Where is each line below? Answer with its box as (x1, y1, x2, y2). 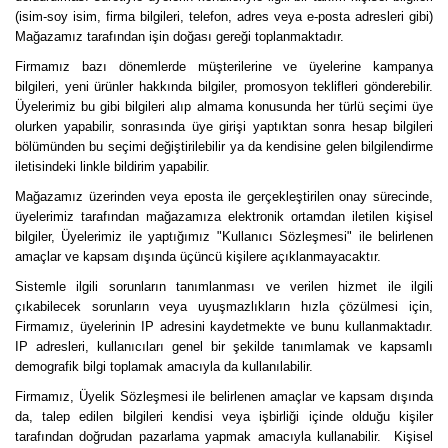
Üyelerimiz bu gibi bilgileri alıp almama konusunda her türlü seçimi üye (15, 99, 433, 114)
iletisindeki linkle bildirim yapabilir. (15, 159, 214, 174)
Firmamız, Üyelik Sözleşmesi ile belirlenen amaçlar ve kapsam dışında (15, 389, 433, 404)
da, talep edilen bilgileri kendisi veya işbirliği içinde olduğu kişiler (15, 409, 433, 424)
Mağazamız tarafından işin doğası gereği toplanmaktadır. (15, 29, 348, 44)
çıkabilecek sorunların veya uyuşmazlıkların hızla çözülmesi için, (15, 299, 433, 314)
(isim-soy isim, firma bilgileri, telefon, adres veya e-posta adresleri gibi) (15, 9, 433, 24)
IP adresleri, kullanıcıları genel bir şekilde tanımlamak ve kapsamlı (15, 339, 433, 354)
